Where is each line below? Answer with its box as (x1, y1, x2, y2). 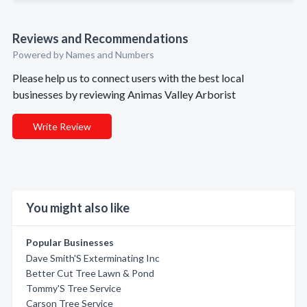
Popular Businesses (26, 236, 114, 248)
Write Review (33, 121, 91, 132)
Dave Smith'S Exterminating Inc (26, 252, 160, 264)
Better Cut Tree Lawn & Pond (26, 267, 154, 279)
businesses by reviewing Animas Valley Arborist (12, 88, 236, 101)
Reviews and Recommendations (12, 31, 188, 46)
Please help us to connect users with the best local (12, 71, 244, 84)
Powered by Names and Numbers (12, 49, 154, 60)
